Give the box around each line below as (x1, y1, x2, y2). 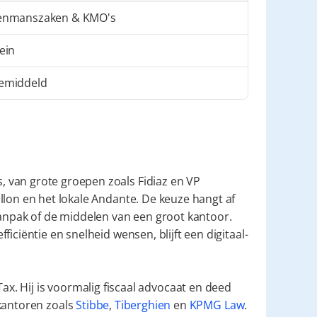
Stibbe (76, 297, 110, 313)
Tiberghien (114, 297, 171, 313)
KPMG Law (189, 297, 245, 313)
